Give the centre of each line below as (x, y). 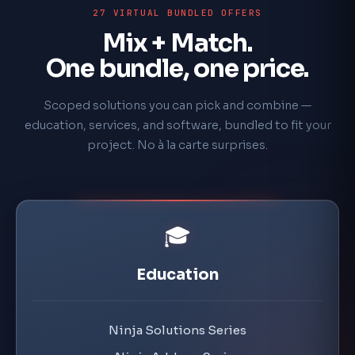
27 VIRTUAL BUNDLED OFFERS (177, 13)
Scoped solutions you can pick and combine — (177, 105)
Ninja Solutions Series (177, 324)
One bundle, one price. (177, 69)
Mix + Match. (177, 43)
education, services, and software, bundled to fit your (177, 125)
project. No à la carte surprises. (177, 145)
